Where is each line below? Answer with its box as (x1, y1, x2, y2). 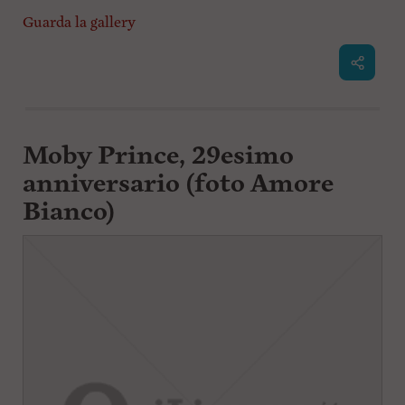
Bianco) (22, 195, 115, 230)
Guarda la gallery (22, 13, 136, 33)
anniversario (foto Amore (22, 167, 334, 202)
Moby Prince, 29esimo (22, 139, 294, 174)
